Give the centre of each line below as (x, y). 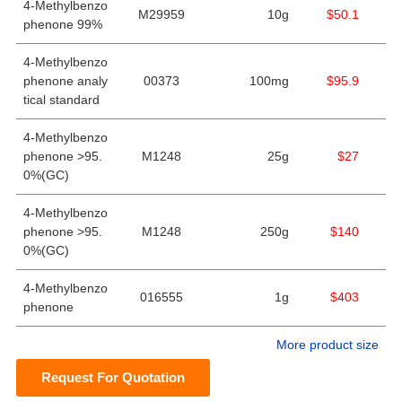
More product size (327, 345)
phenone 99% (62, 24)
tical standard (61, 100)
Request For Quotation (113, 377)
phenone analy (65, 81)
